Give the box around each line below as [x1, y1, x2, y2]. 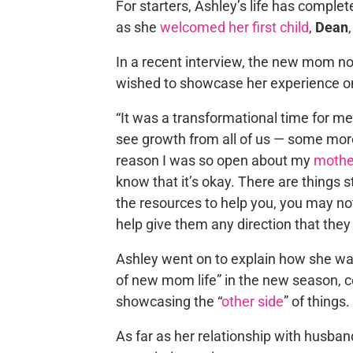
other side [221, 293, 284, 310]
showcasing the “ [115, 293, 221, 310]
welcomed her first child [159, 19, 309, 35]
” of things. [283, 293, 350, 310]
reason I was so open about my [115, 152, 314, 169]
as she [115, 19, 160, 35]
